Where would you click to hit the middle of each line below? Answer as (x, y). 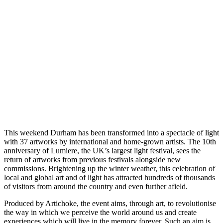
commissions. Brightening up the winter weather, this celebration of (110, 168)
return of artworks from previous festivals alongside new (92, 159)
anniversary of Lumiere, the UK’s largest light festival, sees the (102, 150)
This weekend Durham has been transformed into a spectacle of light (111, 132)
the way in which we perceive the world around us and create (100, 212)
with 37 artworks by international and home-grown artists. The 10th (110, 141)
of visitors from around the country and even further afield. (96, 186)
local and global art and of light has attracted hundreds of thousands (110, 177)
